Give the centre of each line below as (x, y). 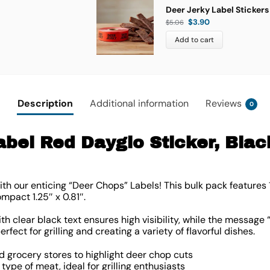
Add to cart (194, 40)
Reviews (224, 103)
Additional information (139, 103)
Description (45, 103)
